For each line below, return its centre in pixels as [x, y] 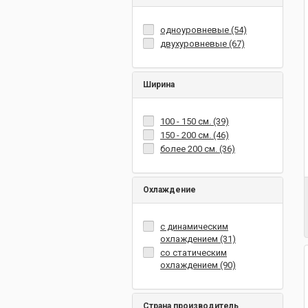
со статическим [194, 253]
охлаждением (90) [198, 265]
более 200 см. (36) [198, 149]
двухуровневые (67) [202, 44]
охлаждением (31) [198, 239]
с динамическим [194, 227]
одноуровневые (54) [203, 30]
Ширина [159, 85]
